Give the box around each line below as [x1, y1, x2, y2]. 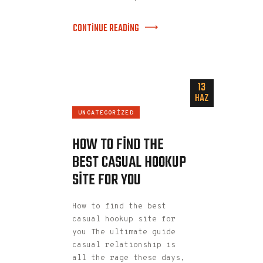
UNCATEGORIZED [78, 109, 134, 117]
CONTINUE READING [73, 21, 139, 36]
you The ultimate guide [72, 228, 176, 238]
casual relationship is [72, 241, 176, 251]
